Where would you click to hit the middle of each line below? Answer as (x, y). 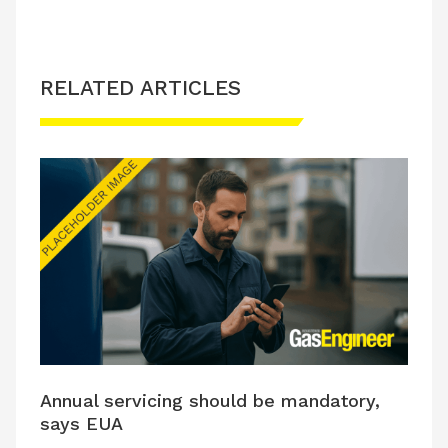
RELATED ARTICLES (140, 87)
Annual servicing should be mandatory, (210, 400)
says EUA (81, 423)
